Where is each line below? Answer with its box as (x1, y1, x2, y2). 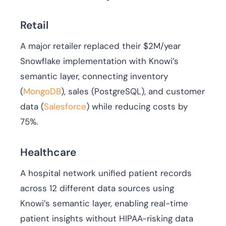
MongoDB (23, 86, 61, 97)
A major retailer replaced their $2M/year (20, 40, 181, 52)
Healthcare (20, 145, 76, 160)
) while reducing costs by (86, 101, 188, 112)
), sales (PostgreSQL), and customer (61, 86, 205, 97)
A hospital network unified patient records (20, 167, 192, 179)
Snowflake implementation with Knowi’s (20, 55, 179, 67)
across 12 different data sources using (20, 183, 174, 194)
